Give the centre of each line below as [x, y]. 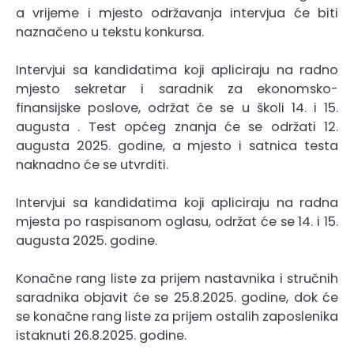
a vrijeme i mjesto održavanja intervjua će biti [177, 13]
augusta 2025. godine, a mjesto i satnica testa [177, 146]
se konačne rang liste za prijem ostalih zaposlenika [177, 317]
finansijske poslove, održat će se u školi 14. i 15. [177, 108]
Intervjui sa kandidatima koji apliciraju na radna [177, 203]
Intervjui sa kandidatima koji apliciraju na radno [177, 70]
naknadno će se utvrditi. [92, 165]
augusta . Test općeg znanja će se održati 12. [177, 127]
